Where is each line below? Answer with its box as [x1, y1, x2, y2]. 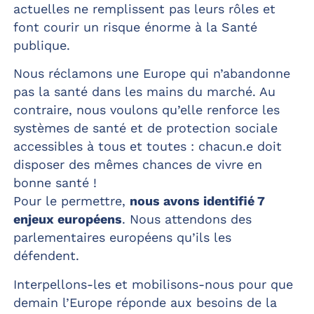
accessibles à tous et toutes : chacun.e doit [13, 139, 282, 154]
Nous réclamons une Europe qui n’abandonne [13, 66, 290, 81]
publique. [13, 37, 70, 53]
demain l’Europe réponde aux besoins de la [13, 294, 277, 310]
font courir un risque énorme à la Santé [13, 19, 257, 34]
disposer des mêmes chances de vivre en [13, 157, 262, 172]
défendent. [13, 248, 79, 264]
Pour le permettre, [13, 193, 130, 209]
